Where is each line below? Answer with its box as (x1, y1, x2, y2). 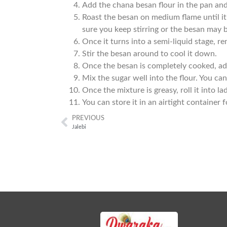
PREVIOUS (72, 115, 105, 121)
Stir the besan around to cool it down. (82, 49, 217, 58)
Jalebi (72, 124, 87, 130)
